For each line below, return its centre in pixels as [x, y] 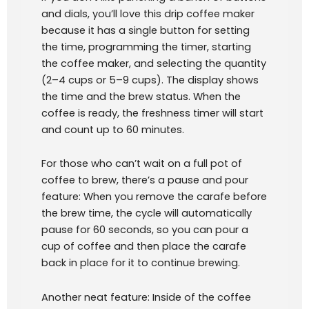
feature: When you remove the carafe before [154, 197]
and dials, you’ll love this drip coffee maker [148, 13]
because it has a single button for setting [146, 30]
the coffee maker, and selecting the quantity [154, 63]
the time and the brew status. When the [141, 96]
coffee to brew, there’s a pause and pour [145, 180]
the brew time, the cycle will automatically [147, 213]
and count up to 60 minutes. [113, 129]
